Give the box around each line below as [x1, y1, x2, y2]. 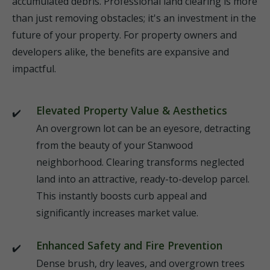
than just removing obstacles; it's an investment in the [12, 11, 256, 25]
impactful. [12, 62, 56, 75]
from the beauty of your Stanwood [36, 139, 193, 152]
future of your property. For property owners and [12, 28, 237, 42]
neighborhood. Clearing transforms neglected [36, 155, 244, 169]
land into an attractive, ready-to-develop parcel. [36, 172, 250, 186]
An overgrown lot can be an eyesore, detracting [36, 122, 251, 135]
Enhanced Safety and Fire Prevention [36, 238, 222, 253]
